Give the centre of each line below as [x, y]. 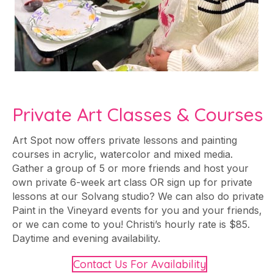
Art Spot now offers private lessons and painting [125, 140]
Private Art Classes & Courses [138, 114]
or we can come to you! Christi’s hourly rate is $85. [131, 224]
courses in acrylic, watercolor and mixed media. [122, 154]
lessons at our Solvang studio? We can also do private [138, 196]
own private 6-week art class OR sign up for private [132, 182]
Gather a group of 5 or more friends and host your [130, 168]
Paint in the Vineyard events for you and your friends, [137, 210]
